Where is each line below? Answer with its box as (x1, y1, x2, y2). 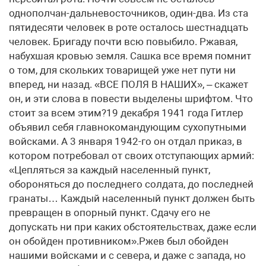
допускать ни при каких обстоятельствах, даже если (9, 221, 256, 233)
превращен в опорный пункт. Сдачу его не (9, 207, 210, 218)
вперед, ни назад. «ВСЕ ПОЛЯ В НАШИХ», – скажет (9, 78, 248, 90)
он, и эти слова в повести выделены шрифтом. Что (9, 93, 253, 104)
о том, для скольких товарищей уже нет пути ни (9, 64, 236, 76)
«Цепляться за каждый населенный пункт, (9, 164, 210, 176)
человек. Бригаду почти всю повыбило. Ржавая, (9, 36, 237, 47)
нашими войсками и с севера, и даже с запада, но (9, 249, 246, 261)
